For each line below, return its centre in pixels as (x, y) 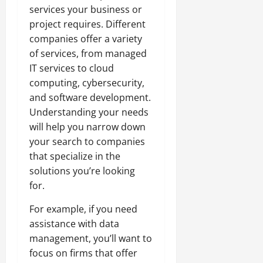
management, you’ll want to (91, 238)
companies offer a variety (86, 38)
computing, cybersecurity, (87, 82)
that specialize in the (75, 156)
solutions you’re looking (82, 171)
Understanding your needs (89, 112)
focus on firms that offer (83, 253)
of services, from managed (88, 53)
